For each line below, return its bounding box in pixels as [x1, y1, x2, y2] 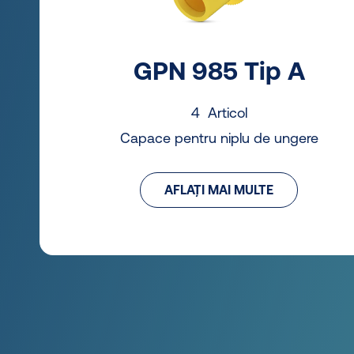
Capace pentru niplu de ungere [119, 129, 318, 146]
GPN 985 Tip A [133, 55, 305, 85]
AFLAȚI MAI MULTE [164, 183, 274, 198]
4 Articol [190, 104, 247, 121]
